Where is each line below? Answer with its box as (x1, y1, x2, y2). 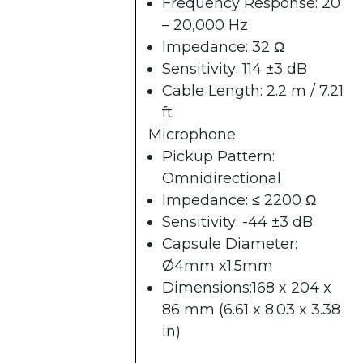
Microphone (148, 126, 236, 144)
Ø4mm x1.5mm (162, 257, 273, 275)
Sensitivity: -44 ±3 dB (162, 213, 313, 232)
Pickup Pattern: (162, 147, 275, 166)
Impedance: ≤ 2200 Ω (162, 191, 316, 210)
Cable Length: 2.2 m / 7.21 (162, 82, 344, 100)
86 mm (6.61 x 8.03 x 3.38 (162, 301, 340, 319)
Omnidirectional (162, 169, 281, 188)
